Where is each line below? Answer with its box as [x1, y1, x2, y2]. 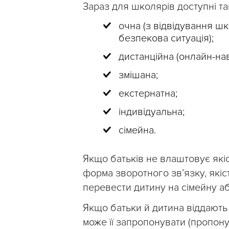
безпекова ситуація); [119, 32, 214, 45]
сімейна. [119, 124, 156, 137]
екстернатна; [119, 87, 177, 100]
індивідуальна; [119, 106, 185, 119]
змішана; [119, 69, 158, 82]
